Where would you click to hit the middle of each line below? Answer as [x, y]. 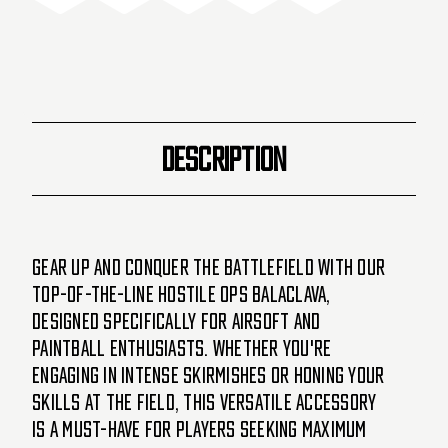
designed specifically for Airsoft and [176, 321]
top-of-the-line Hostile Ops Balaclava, [181, 294]
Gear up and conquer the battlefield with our [208, 267]
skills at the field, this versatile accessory [204, 402]
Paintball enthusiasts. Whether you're [182, 348]
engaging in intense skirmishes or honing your [208, 375]
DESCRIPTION [224, 158]
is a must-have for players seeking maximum [199, 429]
